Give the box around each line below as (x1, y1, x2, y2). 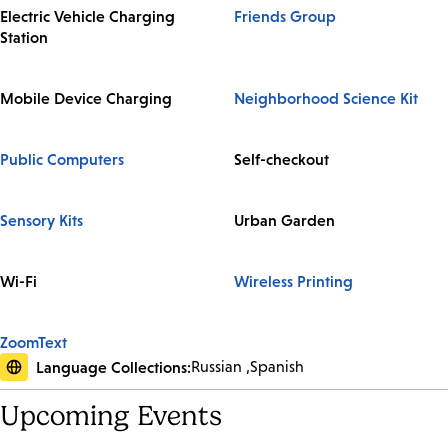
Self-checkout (234, 149, 329, 168)
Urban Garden (234, 210, 335, 229)
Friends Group (234, 6, 336, 25)
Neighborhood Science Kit (234, 88, 418, 107)
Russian (191, 357, 242, 375)
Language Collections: (36, 357, 191, 376)
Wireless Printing (234, 271, 353, 290)
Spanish (250, 357, 304, 375)
